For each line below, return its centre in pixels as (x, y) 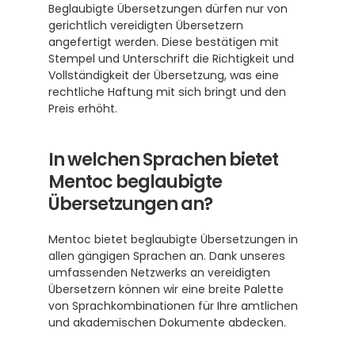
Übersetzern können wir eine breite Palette (166, 289)
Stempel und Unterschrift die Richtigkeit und (171, 59)
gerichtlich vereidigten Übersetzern (146, 25)
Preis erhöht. (84, 109)
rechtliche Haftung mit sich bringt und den (167, 92)
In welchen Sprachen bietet (163, 160)
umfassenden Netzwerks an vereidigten (159, 273)
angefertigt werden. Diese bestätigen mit (164, 42)
